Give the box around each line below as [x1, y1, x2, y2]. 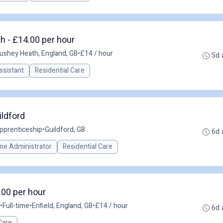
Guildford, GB [45, 124, 85, 135]
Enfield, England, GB [32, 201, 93, 211]
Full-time [2, 201, 29, 211]
